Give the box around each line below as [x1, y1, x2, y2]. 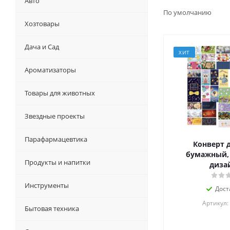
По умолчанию [163, 8, 213, 17]
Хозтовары [25, 19, 60, 29]
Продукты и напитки [25, 158, 90, 167]
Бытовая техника [25, 204, 79, 214]
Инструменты [25, 181, 69, 190]
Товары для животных [25, 88, 95, 98]
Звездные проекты [25, 111, 85, 121]
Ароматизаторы [25, 65, 76, 75]
